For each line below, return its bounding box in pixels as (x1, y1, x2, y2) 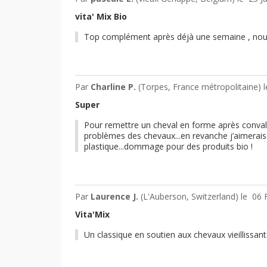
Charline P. (91, 80, 138, 92)
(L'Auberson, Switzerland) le (141, 190, 252, 202)
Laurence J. (91, 190, 141, 202)
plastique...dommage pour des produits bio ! (84, 140, 253, 152)
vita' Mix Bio (75, 10, 127, 22)
